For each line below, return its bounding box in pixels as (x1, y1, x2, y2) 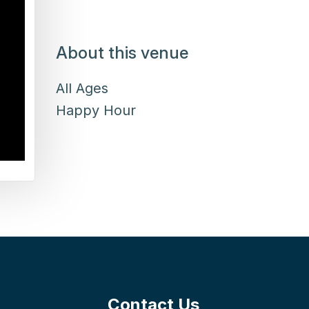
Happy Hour (56, 101, 136, 119)
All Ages (56, 79, 108, 97)
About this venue (56, 42, 188, 63)
